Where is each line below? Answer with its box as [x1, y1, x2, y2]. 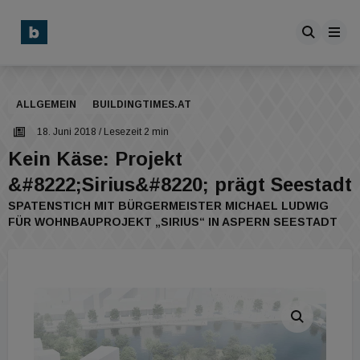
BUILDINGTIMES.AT [92, 99, 191, 110]
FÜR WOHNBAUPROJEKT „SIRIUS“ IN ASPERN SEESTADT [8, 215, 337, 228]
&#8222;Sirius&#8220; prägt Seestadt [8, 174, 352, 195]
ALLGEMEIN [16, 99, 76, 110]
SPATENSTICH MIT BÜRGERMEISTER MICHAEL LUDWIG [8, 199, 329, 212]
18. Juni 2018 [37, 126, 96, 137]
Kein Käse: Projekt [8, 148, 182, 170]
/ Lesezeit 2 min [96, 126, 169, 137]
